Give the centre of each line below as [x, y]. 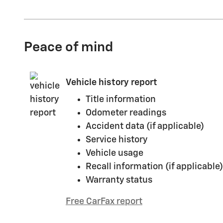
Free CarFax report [104, 202]
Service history [116, 140]
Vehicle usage [114, 154]
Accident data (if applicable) [145, 127]
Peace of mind [68, 48]
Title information [121, 100]
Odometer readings [126, 113]
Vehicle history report [111, 82]
